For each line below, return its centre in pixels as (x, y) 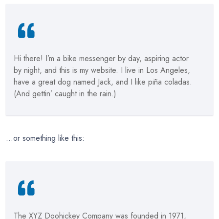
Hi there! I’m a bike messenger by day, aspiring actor (101, 58)
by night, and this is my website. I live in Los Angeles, (102, 70)
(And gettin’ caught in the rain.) (65, 94)
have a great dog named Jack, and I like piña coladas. (103, 82)
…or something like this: (45, 138)
